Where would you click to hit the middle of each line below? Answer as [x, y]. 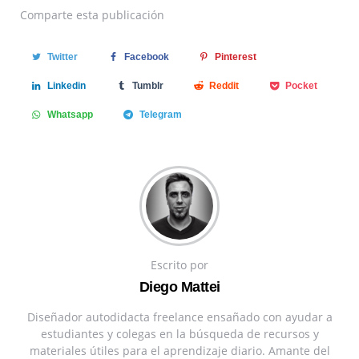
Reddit [224, 85]
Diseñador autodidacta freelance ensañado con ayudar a [179, 317]
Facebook [146, 56]
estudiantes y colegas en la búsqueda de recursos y [179, 334]
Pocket [302, 85]
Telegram [160, 114]
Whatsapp [70, 114]
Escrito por [179, 265]
